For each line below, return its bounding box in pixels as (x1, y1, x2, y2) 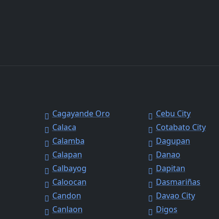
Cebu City (155, 108, 191, 119)
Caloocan (52, 176, 87, 188)
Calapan (52, 149, 82, 160)
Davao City (155, 190, 195, 201)
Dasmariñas (155, 176, 200, 188)
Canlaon (52, 204, 83, 215)
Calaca (52, 122, 76, 133)
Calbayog (52, 163, 87, 174)
